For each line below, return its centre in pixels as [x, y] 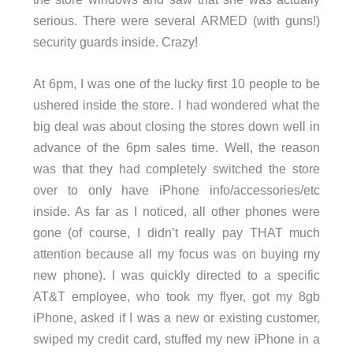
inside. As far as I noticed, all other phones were [176, 211]
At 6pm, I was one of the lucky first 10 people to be [176, 83]
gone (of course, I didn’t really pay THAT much [176, 232]
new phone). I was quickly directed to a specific [176, 275]
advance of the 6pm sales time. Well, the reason [176, 147]
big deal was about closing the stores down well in [176, 126]
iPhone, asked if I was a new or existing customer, [176, 317]
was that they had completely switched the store [176, 168]
